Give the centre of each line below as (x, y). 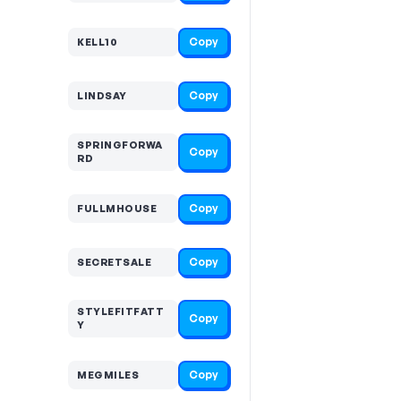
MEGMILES (108, 375)
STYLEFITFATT (120, 311)
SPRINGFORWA (120, 145)
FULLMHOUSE (117, 208)
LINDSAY (102, 95)
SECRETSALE (114, 262)
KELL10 (97, 42)
